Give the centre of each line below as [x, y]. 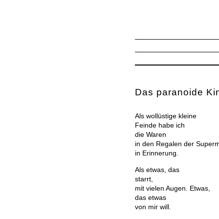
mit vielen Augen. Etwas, [173, 188]
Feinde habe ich [160, 125]
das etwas [151, 197]
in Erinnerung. [157, 153]
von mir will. [153, 207]
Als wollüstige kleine [166, 116]
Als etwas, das [157, 169]
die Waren [151, 135]
